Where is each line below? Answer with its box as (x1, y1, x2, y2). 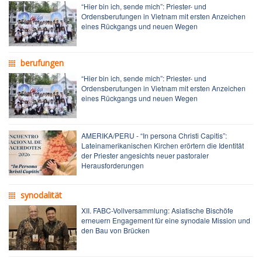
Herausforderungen (81, 160, 144, 170)
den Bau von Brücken (81, 225, 150, 235)
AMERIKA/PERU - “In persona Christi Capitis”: (81, 130, 227, 140)
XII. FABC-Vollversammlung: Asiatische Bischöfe (81, 205, 233, 215)
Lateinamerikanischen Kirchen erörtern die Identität (81, 140, 244, 150)
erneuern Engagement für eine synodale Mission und (81, 215, 250, 225)
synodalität (20, 189, 62, 201)
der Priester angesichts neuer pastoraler (81, 150, 209, 160)
